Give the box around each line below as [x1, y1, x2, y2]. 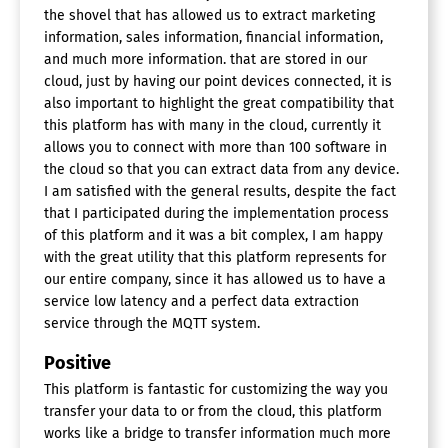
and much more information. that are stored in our [44, 51, 367, 69]
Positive [44, 352, 111, 375]
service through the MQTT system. [44, 315, 260, 333]
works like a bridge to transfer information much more [44, 425, 391, 443]
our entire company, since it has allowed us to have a [44, 271, 386, 289]
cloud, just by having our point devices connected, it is [44, 73, 392, 91]
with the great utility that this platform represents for [44, 249, 386, 267]
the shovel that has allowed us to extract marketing [44, 7, 375, 25]
